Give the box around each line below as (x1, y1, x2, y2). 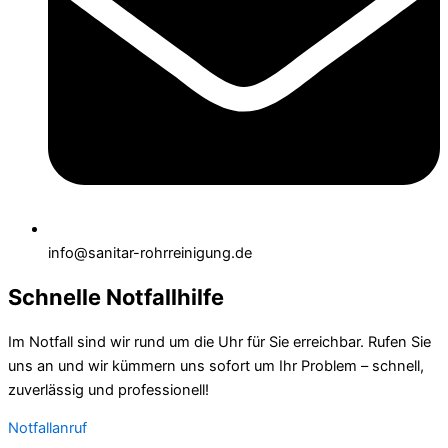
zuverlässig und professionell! (8, 380, 209, 399)
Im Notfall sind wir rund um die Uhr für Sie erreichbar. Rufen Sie (8, 332, 431, 351)
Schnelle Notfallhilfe (8, 284, 224, 311)
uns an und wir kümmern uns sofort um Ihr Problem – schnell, (8, 356, 424, 375)
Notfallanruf (8, 419, 87, 438)
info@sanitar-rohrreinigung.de (48, 244, 252, 263)
